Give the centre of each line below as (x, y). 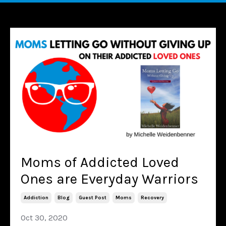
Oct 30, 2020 (44, 217)
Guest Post (93, 197)
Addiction (36, 197)
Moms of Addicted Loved (100, 162)
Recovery (152, 197)
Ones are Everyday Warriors (109, 179)
